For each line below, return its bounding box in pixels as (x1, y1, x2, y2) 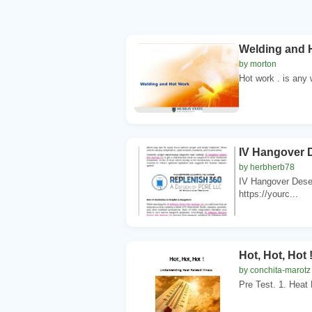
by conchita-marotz (239, 265, 311, 275)
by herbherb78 (239, 162, 295, 172)
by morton (239, 58, 276, 69)
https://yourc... (239, 188, 298, 199)
